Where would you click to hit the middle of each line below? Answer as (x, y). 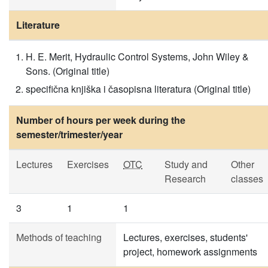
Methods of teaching (59, 237)
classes (247, 179)
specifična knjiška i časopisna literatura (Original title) (138, 89)
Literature (38, 25)
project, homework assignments (190, 252)
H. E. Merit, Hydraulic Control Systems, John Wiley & (137, 57)
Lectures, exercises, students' (185, 237)
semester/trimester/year (69, 134)
